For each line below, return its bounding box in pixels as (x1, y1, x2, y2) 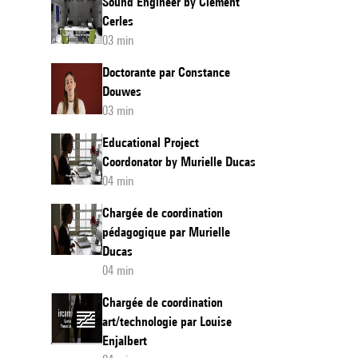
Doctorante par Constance (102, 65, 230, 80)
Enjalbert (102, 333, 147, 348)
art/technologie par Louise (102, 314, 232, 329)
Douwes (102, 84, 141, 99)
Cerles (102, 14, 133, 29)
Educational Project (102, 135, 199, 150)
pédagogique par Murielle (102, 225, 230, 240)
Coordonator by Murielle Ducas (102, 154, 256, 169)
